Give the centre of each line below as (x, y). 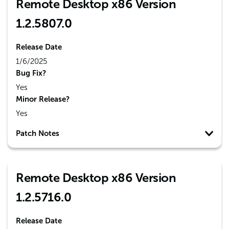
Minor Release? (43, 99)
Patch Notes (38, 133)
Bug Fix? (31, 73)
